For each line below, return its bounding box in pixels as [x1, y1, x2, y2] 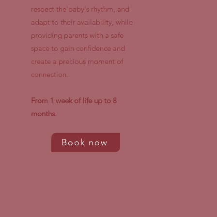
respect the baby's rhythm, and [31, 4, 129, 14]
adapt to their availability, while [31, 17, 133, 27]
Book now [62, 137, 108, 148]
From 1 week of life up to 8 [31, 95, 117, 105]
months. [31, 108, 57, 118]
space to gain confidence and [31, 43, 125, 53]
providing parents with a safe [31, 30, 124, 40]
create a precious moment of [31, 56, 123, 66]
